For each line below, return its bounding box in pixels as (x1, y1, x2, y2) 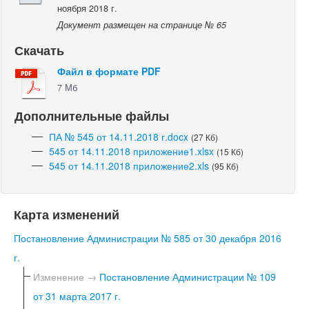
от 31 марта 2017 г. (33, 288, 121, 303)
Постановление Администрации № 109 (99, 269, 276, 283)
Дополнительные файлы (14, 106, 169, 124)
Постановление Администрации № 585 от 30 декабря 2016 (14, 230, 281, 245)
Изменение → (33, 269, 97, 283)
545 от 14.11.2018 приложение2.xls (49, 158, 209, 172)
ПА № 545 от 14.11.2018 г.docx (49, 129, 188, 143)
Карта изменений (14, 205, 119, 223)
